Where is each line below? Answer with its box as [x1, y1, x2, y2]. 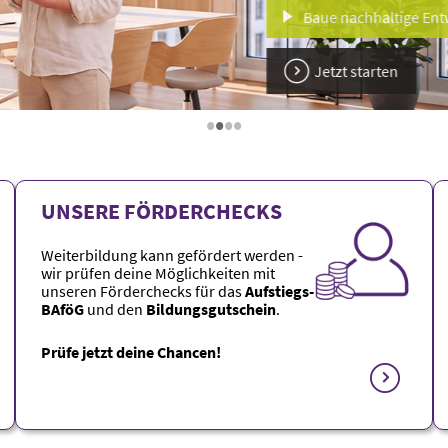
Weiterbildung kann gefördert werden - [41, 245, 303, 265]
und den [84, 299, 143, 319]
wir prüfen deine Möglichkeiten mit [41, 263, 275, 283]
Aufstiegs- [245, 281, 314, 301]
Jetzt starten [271, 61, 356, 81]
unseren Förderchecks [41, 281, 195, 301]
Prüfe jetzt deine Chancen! [41, 342, 221, 362]
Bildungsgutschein [143, 299, 276, 319]
